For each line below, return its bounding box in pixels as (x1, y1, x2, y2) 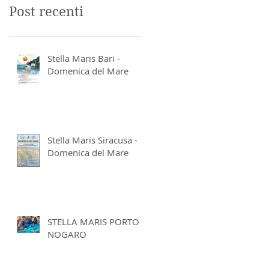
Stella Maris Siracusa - (47, 133, 138, 146)
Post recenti (9, 3, 83, 19)
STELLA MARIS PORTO (47, 215, 139, 228)
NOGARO (47, 228, 86, 240)
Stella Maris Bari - (47, 52, 120, 64)
